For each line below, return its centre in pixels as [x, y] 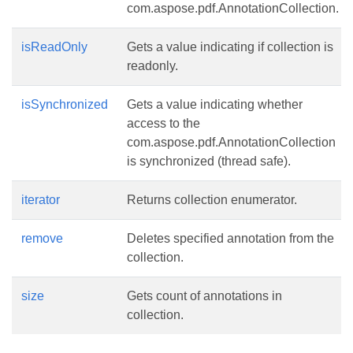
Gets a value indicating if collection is [230, 47]
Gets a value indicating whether [215, 104]
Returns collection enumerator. [212, 200]
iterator [41, 200]
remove [42, 238]
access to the [163, 123]
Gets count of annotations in [204, 296]
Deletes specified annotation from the [230, 238]
